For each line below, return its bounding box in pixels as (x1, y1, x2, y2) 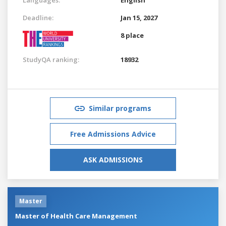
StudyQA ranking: (23, 54, 79, 64)
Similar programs (89, 103, 151, 113)
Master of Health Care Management (15, 211, 137, 220)
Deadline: (23, 13, 53, 22)
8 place (121, 30, 144, 40)
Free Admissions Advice (70, 129, 156, 139)
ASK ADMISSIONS (83, 154, 143, 164)
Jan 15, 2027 (121, 13, 157, 22)
